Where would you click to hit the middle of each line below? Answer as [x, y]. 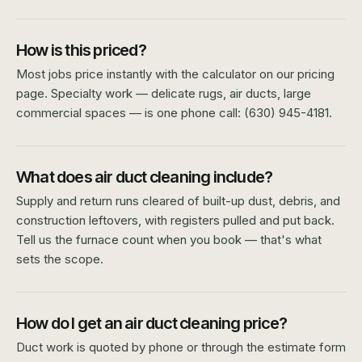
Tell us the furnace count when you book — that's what [169, 239]
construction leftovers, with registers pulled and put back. [175, 220]
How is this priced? [81, 50]
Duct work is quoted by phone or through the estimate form [181, 347]
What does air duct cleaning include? [145, 177]
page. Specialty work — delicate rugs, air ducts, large [164, 93]
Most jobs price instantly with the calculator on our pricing [175, 74]
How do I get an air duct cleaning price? [152, 323]
